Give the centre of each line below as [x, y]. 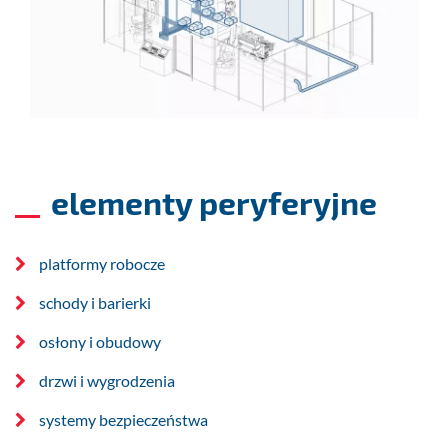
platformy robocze [102, 264]
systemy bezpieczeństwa [123, 420]
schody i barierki [95, 303]
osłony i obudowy [100, 342]
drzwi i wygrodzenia [107, 381]
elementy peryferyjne [213, 202]
